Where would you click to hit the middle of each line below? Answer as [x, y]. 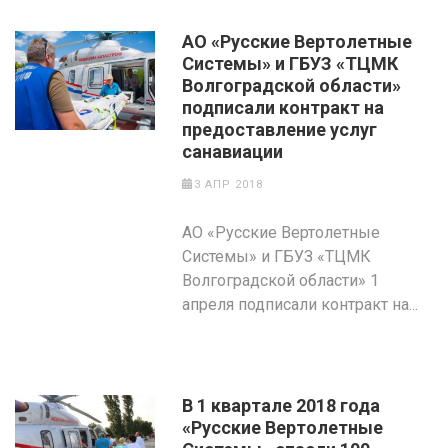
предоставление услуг [280, 129]
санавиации [233, 151]
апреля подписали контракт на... [300, 304]
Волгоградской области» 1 [281, 280]
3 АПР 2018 [228, 184]
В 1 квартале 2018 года [281, 405]
